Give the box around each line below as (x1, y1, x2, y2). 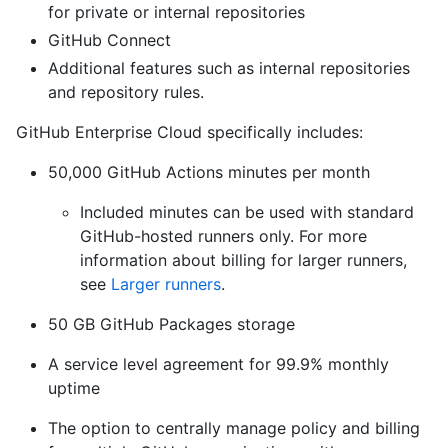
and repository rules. (48, 82, 204, 103)
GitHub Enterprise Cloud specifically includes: (16, 122, 363, 143)
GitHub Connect (48, 30, 171, 51)
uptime (48, 378, 100, 399)
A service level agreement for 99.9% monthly (48, 354, 389, 375)
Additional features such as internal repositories (48, 58, 410, 79)
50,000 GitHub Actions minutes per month (48, 162, 370, 183)
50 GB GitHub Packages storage (48, 314, 295, 335)
